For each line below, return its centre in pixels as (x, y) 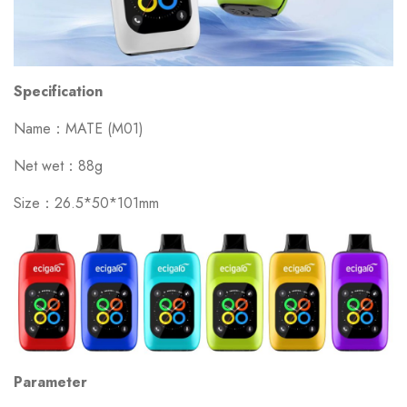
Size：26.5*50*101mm (86, 203)
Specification (58, 92)
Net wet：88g (58, 166)
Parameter (50, 382)
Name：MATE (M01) (79, 129)
